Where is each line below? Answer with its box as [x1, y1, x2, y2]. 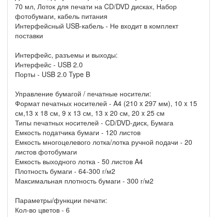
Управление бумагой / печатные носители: [15, 89, 151, 99]
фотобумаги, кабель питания [15, 11, 108, 21]
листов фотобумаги [15, 147, 77, 157]
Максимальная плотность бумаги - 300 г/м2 [15, 176, 154, 186]
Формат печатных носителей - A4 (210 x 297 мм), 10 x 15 [15, 98, 197, 108]
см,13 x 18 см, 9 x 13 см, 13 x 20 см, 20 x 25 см [15, 108, 165, 118]
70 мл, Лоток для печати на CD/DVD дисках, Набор [15, 1, 177, 12]
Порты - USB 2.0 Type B [15, 69, 90, 79]
